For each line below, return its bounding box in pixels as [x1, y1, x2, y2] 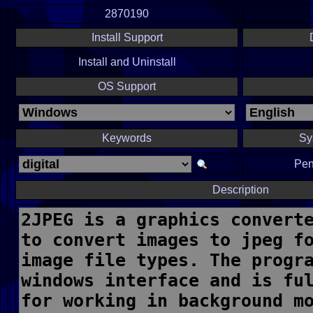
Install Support [91, 31, 163, 43]
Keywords [102, 132, 152, 144]
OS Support [98, 80, 156, 92]
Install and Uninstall [78, 56, 176, 68]
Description [212, 184, 269, 196]
